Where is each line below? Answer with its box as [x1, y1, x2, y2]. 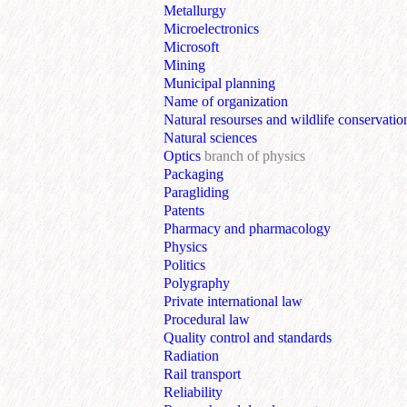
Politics [164, 257, 205, 273]
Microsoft [164, 39, 219, 55]
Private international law [164, 293, 303, 310]
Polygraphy [164, 275, 230, 292]
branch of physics [204, 148, 305, 164]
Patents [164, 203, 204, 219]
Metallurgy [164, 3, 226, 19]
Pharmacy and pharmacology [164, 221, 331, 237]
